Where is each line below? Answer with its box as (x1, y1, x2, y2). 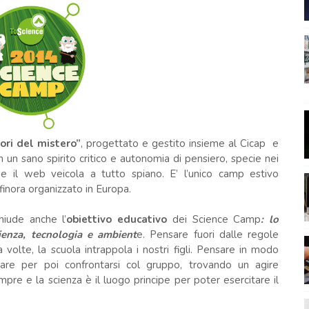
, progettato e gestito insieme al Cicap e (80, 136, 279, 150)
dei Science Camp (167, 212, 261, 226)
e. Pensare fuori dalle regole (137, 227, 279, 241)
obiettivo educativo (66, 212, 168, 226)
